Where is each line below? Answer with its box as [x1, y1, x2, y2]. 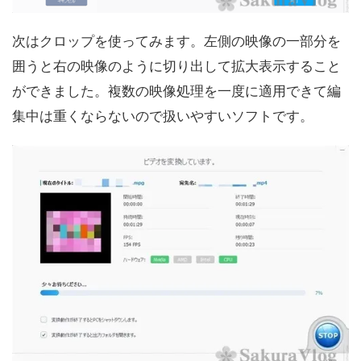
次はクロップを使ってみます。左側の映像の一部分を [12, 32, 341, 49]
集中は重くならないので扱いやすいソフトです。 [12, 107, 313, 124]
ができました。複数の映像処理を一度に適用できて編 [12, 82, 341, 99]
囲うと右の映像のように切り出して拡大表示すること [12, 57, 341, 74]
